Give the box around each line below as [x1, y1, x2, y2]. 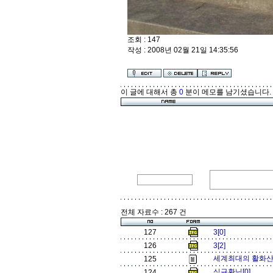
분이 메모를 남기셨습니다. [183, 88, 271, 96]
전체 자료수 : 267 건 [121, 208, 186, 216]
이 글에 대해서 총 [121, 88, 179, 96]
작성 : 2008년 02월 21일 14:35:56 [127, 46, 238, 54]
